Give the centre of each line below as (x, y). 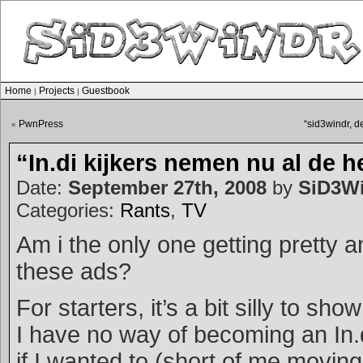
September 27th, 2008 (167, 188)
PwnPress (41, 124)
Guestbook (106, 91)
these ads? (74, 271)
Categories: (68, 210)
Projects (57, 91)
